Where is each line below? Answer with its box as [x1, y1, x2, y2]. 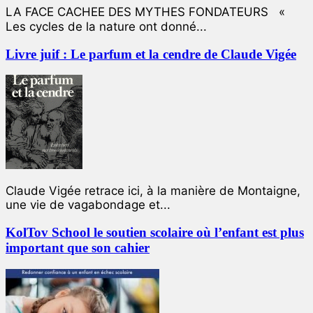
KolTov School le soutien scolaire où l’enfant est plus [6, 225, 304, 240]
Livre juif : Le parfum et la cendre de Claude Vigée [6, 46, 296, 61]
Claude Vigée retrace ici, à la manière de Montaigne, [6, 184, 300, 198]
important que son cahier [6, 240, 150, 256]
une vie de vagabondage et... [6, 198, 170, 212]
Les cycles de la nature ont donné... [6, 20, 207, 34]
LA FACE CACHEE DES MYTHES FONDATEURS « [6, 5, 285, 20]
